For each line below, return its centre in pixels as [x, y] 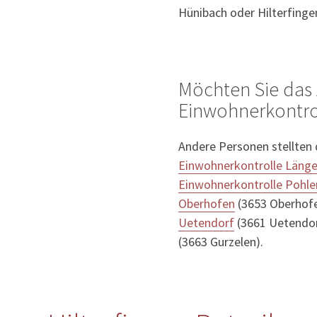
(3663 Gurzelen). [221, 242]
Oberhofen [207, 204]
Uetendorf [206, 223]
